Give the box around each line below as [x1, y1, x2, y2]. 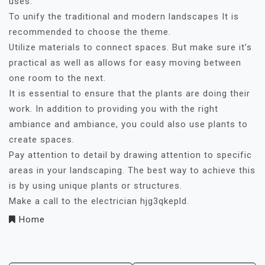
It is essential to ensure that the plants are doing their [9, 88, 250, 99]
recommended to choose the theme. [9, 27, 171, 38]
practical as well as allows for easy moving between [9, 57, 241, 69]
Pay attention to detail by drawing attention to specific [9, 150, 252, 161]
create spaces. [9, 134, 75, 146]
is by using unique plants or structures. [9, 180, 182, 192]
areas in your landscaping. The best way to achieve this [9, 165, 256, 176]
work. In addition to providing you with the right [9, 104, 218, 115]
